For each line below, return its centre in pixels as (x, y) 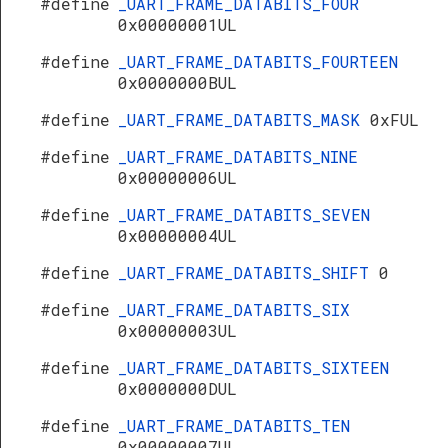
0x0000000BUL (177, 82)
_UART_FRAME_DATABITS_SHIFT (248, 272)
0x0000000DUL (177, 388)
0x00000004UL (177, 235)
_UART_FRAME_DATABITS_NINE (238, 156)
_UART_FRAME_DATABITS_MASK (244, 119)
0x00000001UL (177, 24)
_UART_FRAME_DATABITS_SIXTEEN (253, 367)
